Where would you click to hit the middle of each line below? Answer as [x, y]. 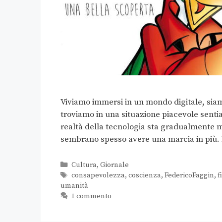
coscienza [144, 176]
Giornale [114, 165]
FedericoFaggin [189, 176]
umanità [74, 186]
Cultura [84, 165]
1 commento [91, 196]
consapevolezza [98, 176]
